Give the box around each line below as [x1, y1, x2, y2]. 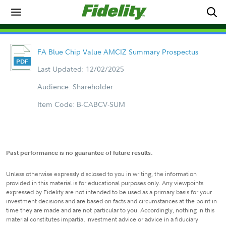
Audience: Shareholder [37, 82, 113, 91]
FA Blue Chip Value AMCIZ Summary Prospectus [37, 47, 198, 56]
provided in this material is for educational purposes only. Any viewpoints [6, 179, 203, 187]
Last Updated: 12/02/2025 [37, 64, 124, 74]
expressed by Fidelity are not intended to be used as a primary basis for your [6, 188, 212, 196]
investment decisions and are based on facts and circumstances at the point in [6, 197, 217, 205]
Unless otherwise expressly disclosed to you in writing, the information [6, 169, 197, 178]
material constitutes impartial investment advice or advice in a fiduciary [6, 215, 198, 223]
